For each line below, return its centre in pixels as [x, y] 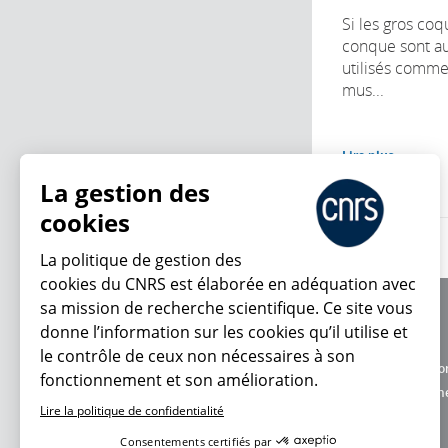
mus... [363, 89]
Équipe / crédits [386, 344]
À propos [367, 320]
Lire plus [368, 155]
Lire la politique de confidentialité [132, 410]
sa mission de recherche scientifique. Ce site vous [226, 308]
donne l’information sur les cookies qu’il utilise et [224, 332]
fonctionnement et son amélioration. [179, 380]
